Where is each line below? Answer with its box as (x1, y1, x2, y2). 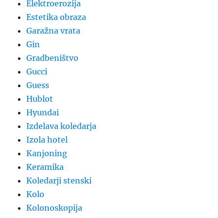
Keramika (26, 162, 64, 172)
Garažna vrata (26, 25, 81, 36)
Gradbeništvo (26, 53, 79, 63)
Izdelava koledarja (26, 121, 97, 131)
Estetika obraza (26, 12, 87, 22)
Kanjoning (26, 148, 68, 158)
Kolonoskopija (26, 202, 83, 213)
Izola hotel (26, 134, 68, 145)
